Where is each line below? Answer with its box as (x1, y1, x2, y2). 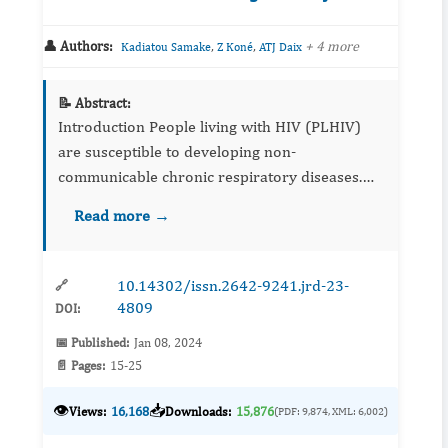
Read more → (74, 206, 170, 226)
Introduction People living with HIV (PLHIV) (58, 117, 149, 137)
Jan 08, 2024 (134, 335, 202, 351)
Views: (69, 403, 106, 419)
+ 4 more (305, 38, 359, 55)
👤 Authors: (43, 38, 113, 55)
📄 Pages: (55, 358, 105, 374)
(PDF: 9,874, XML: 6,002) (274, 404, 388, 417)
